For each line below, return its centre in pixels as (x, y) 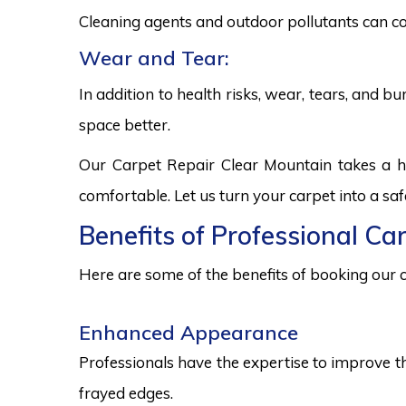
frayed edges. (126, 393)
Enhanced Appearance (188, 333)
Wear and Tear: (154, 58)
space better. (125, 125)
